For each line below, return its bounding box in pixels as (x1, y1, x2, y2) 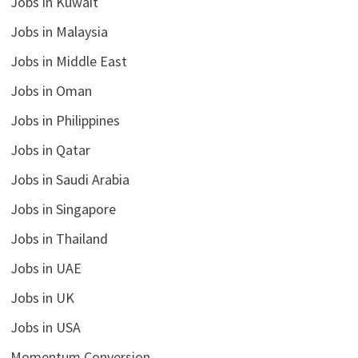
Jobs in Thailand (10, 229, 108, 248)
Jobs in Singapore (10, 199, 116, 218)
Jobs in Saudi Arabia (10, 169, 129, 189)
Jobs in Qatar (10, 140, 90, 159)
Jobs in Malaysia (10, 22, 108, 41)
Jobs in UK (10, 288, 74, 307)
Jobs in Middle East (10, 51, 127, 70)
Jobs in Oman (10, 81, 92, 100)
